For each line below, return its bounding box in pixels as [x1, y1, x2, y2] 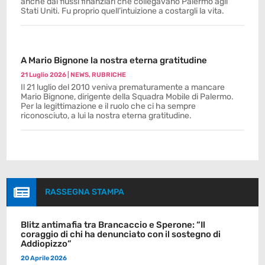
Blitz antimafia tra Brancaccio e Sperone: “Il [21, 219, 206, 230]
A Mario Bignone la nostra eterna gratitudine [21, 55, 208, 66]
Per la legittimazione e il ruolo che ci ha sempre [21, 101, 196, 111]
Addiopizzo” [21, 238, 72, 249]
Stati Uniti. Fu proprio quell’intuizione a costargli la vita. [21, 6, 225, 16]
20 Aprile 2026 [21, 254, 67, 262]
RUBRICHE [92, 71, 127, 79]
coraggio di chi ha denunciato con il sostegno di [21, 229, 221, 240]
